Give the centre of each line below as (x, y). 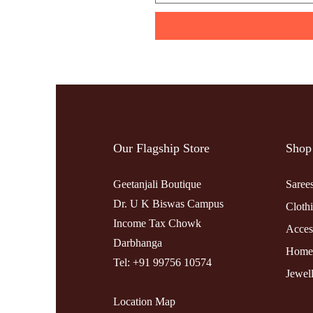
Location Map (144, 301)
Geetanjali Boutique (157, 184)
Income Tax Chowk (157, 223)
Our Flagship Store (161, 148)
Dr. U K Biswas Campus (168, 203)
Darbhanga (138, 242)
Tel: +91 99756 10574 (162, 262)
